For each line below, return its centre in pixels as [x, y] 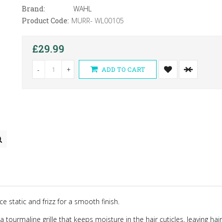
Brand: [33, 9]
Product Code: [45, 21]
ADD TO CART [122, 69]
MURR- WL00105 [97, 21]
